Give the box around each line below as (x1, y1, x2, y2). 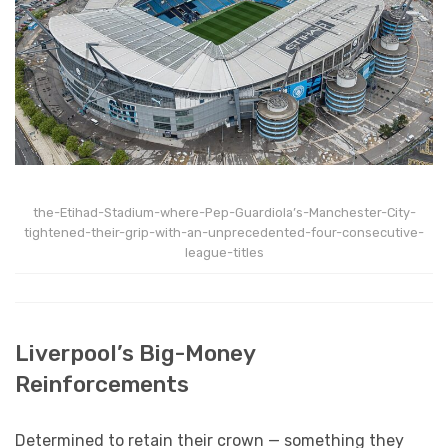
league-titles (184, 245, 264, 261)
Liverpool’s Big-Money (15, 339, 255, 367)
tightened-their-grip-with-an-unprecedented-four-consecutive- (24, 225, 424, 241)
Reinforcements (15, 370, 189, 398)
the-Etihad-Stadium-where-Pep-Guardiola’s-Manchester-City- (32, 205, 416, 221)
